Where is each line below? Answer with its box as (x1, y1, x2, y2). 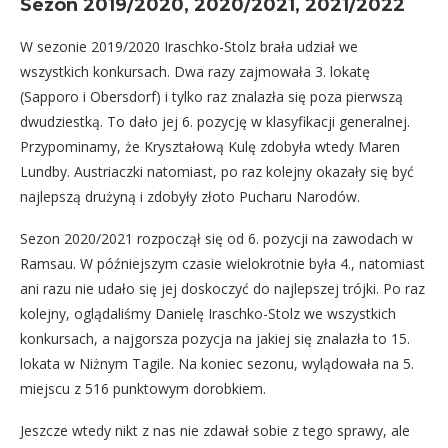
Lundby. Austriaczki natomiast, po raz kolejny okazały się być (20, 162, 414, 181)
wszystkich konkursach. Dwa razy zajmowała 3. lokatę (20, 62, 370, 81)
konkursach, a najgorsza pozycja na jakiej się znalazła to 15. (20, 329, 410, 348)
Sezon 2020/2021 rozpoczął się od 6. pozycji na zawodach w (20, 229, 413, 248)
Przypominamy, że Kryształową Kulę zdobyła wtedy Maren (20, 137, 400, 156)
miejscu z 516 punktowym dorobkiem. (20, 379, 266, 398)
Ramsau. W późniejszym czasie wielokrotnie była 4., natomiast (20, 254, 425, 273)
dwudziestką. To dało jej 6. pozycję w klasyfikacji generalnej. (20, 112, 410, 131)
